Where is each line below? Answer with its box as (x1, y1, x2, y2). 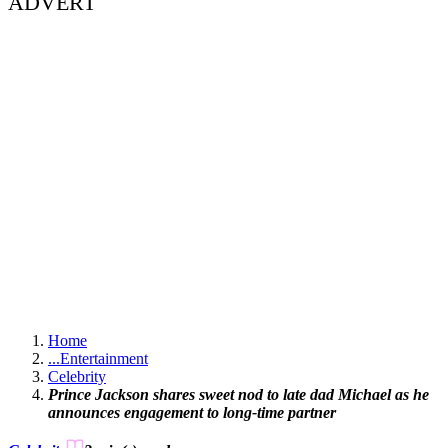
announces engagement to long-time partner (48, 404, 336, 422)
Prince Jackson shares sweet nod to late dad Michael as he (48, 386, 429, 404)
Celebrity (48, 368, 106, 386)
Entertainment (60, 350, 148, 368)
